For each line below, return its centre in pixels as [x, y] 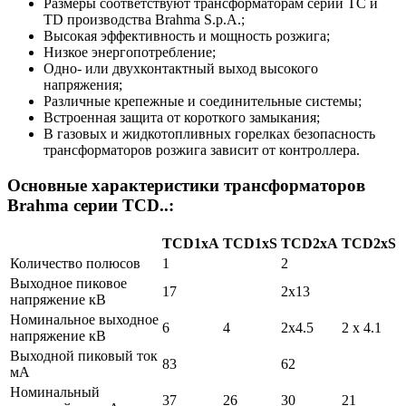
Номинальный [55, 391]
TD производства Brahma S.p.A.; [144, 20]
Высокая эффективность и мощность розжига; [187, 36]
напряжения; [83, 85]
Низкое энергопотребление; [130, 53]
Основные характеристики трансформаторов [186, 185]
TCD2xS [369, 243]
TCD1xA [191, 243]
